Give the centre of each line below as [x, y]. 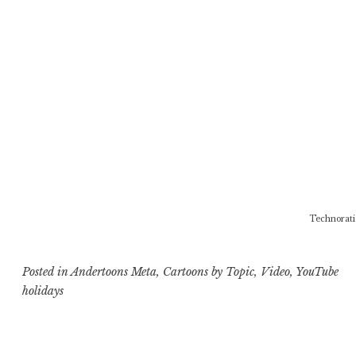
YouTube [317, 271]
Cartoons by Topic [209, 271]
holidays [43, 290]
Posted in [47, 271]
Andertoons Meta [114, 271]
